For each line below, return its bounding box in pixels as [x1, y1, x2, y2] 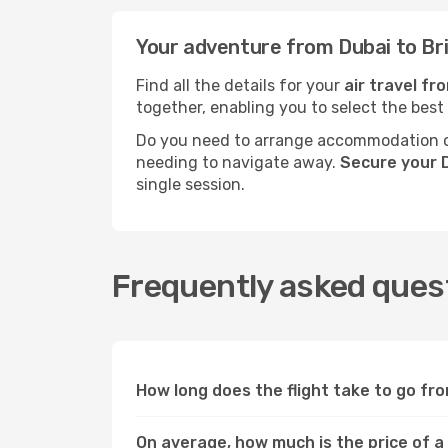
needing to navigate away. [136, 153, 340, 172]
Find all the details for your [136, 76, 344, 95]
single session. [136, 175, 245, 194]
